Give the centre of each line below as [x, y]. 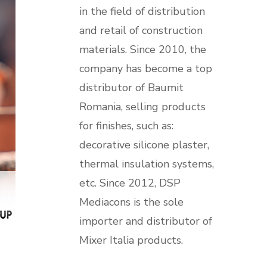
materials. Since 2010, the [142, 49]
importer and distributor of [145, 221]
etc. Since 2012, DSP [130, 183]
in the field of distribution [142, 11]
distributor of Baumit [131, 88]
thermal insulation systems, [146, 164]
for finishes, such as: [126, 126]
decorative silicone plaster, [144, 145]
